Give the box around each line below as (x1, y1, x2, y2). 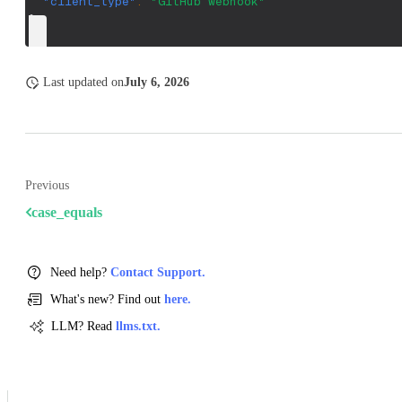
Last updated (43, 74, 108, 89)
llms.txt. (116, 319, 161, 333)
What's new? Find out (50, 292, 164, 306)
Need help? (50, 265, 110, 279)
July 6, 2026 (124, 74, 189, 89)
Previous (25, 178, 69, 192)
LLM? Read (51, 319, 116, 333)
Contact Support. (110, 265, 205, 279)
